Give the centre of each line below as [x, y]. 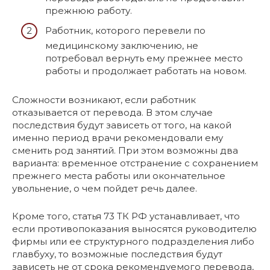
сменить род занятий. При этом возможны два [125, 151]
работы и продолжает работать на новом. [146, 71]
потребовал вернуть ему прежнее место [144, 58]
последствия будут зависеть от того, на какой [122, 125]
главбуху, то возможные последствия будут [117, 254]
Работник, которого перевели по [125, 31]
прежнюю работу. [89, 10]
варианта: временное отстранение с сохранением [135, 163]
